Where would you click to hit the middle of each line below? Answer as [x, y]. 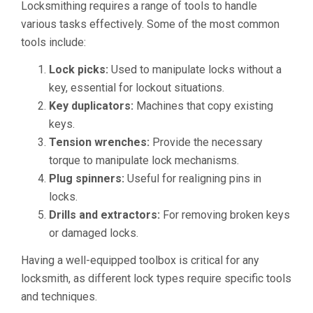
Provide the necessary [206, 142]
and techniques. [59, 297]
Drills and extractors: [104, 215]
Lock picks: [79, 70]
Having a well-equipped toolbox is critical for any [140, 260]
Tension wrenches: [99, 142]
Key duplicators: [91, 106]
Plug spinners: [87, 179]
